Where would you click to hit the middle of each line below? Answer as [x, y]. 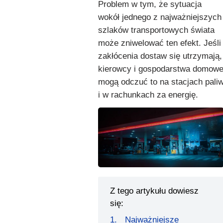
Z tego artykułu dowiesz [154, 191]
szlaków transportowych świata [156, 30]
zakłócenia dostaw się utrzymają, [160, 56]
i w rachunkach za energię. [148, 95]
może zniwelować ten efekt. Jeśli [160, 43]
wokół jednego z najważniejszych [160, 17]
